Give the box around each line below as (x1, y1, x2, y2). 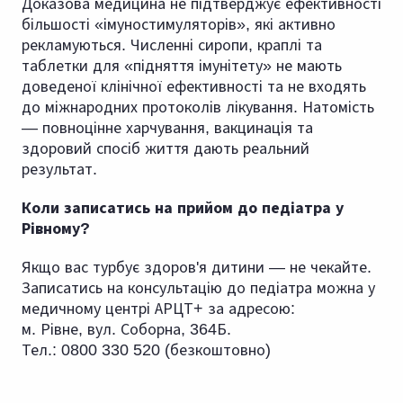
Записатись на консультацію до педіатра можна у (22, 279, 375, 298)
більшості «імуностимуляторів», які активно (22, 15, 336, 34)
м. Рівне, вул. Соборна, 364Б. (22, 320, 236, 339)
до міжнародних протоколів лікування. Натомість (22, 98, 374, 117)
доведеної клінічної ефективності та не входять (22, 77, 366, 96)
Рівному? (22, 219, 90, 238)
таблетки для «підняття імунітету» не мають (22, 57, 342, 76)
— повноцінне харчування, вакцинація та (22, 119, 313, 138)
